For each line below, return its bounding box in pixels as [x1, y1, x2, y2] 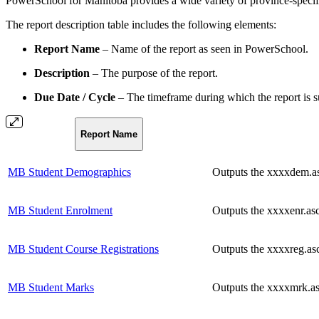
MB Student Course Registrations [8, 242, 159, 255]
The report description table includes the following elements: [6, 18, 276, 31]
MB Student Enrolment [8, 204, 113, 216]
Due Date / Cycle [34, 90, 115, 103]
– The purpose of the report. [90, 66, 218, 79]
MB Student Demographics [8, 165, 131, 178]
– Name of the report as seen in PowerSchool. [100, 42, 308, 55]
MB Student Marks [8, 281, 94, 293]
